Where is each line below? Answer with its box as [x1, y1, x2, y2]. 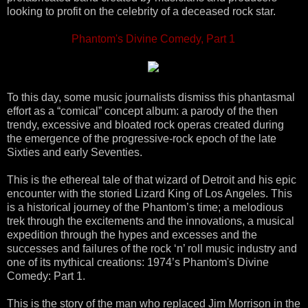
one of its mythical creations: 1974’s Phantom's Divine [7, 256, 269, 268]
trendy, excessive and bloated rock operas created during [7, 118, 284, 131]
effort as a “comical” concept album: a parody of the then [7, 104, 278, 117]
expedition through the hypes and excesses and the [7, 228, 257, 241]
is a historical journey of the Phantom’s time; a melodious [7, 201, 283, 213]
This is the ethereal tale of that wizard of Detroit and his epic [7, 173, 296, 186]
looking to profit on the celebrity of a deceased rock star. [7, 5, 276, 17]
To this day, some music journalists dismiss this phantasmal [7, 91, 295, 103]
